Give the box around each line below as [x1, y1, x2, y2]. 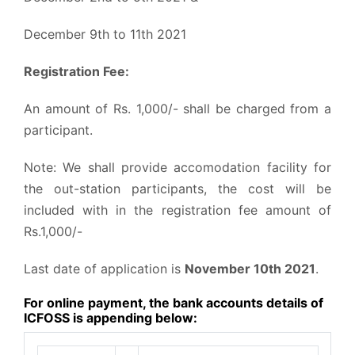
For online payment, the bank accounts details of [24, 294, 323, 311]
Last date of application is [24, 260, 185, 277]
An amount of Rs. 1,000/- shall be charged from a [24, 100, 331, 116]
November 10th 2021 [185, 260, 315, 277]
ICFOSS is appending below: [24, 309, 197, 326]
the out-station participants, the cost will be [24, 180, 331, 197]
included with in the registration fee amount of [24, 201, 331, 218]
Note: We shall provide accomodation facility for [24, 158, 331, 175]
